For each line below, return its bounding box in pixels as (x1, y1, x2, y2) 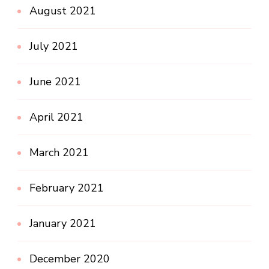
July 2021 (29, 39, 78, 54)
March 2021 (29, 145, 89, 160)
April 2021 (29, 110, 83, 125)
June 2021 (29, 74, 81, 89)
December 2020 (29, 252, 110, 267)
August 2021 (29, 4, 96, 19)
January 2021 (29, 216, 96, 231)
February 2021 (29, 181, 104, 196)
